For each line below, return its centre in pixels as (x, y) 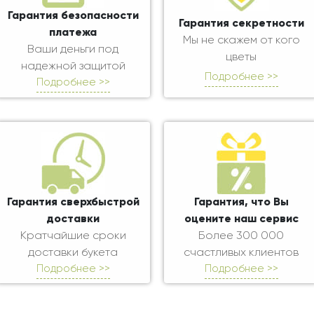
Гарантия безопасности (73, 16)
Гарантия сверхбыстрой (73, 203)
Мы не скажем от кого (241, 40)
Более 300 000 (241, 237)
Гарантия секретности (241, 23)
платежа (73, 33)
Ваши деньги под (73, 50)
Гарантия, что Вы (241, 203)
